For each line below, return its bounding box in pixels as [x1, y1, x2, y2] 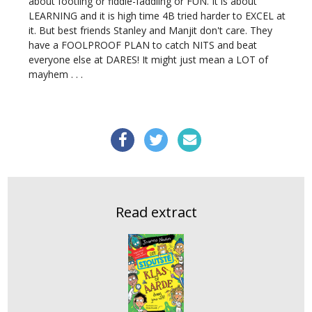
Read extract [115, 203, 197, 222]
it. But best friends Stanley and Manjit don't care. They [29, 24, 273, 38]
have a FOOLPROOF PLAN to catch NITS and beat [29, 38, 258, 52]
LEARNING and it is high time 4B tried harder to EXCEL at [29, 9, 286, 23]
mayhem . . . [29, 68, 84, 81]
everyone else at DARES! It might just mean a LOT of [29, 53, 269, 67]
